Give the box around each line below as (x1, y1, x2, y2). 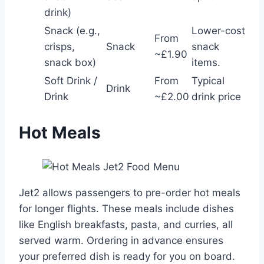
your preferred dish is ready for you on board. (19, 250, 235, 262)
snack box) (44, 57, 96, 69)
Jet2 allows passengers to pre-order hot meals (19, 186, 240, 199)
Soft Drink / (44, 75, 97, 87)
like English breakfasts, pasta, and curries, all (19, 218, 233, 230)
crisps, (44, 41, 75, 53)
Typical (192, 75, 225, 87)
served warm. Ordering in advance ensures (19, 234, 223, 246)
